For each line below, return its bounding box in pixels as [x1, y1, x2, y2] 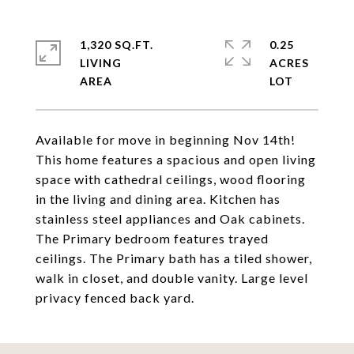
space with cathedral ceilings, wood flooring [36, 171, 306, 186]
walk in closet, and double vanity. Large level [36, 270, 308, 285]
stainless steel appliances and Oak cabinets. [36, 211, 305, 226]
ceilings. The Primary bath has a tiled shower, [36, 250, 312, 265]
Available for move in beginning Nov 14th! [36, 132, 296, 147]
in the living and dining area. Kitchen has [36, 191, 281, 206]
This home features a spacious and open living [36, 152, 316, 167]
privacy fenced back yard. [36, 290, 194, 305]
